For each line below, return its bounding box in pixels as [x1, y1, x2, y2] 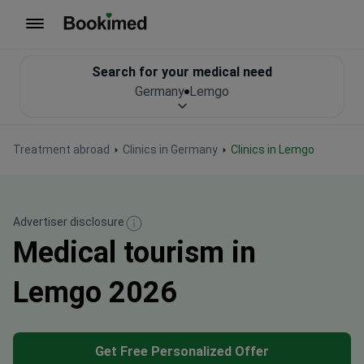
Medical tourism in [13, 236, 256, 270]
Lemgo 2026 [13, 275, 177, 310]
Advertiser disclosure [13, 215, 124, 228]
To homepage [63, 31, 141, 46]
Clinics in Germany [123, 143, 218, 156]
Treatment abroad [13, 143, 110, 156]
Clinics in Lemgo [238, 143, 314, 156]
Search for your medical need [92, 64, 272, 80]
